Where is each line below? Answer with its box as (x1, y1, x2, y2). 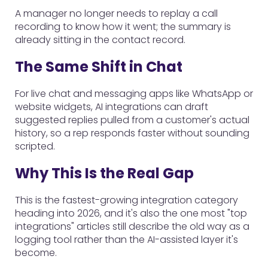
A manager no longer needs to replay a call (15, 7, 218, 20)
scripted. (15, 139, 55, 153)
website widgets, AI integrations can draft (15, 100, 208, 114)
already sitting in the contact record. (15, 33, 185, 47)
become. (15, 246, 57, 260)
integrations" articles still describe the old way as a (15, 220, 249, 233)
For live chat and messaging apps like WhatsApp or (15, 87, 253, 100)
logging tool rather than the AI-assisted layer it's (15, 233, 238, 246)
